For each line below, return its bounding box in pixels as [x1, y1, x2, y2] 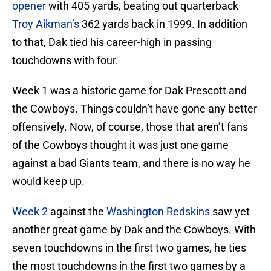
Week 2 [12, 205, 48, 218]
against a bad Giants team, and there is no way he [12, 157, 250, 170]
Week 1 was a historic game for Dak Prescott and [12, 84, 247, 97]
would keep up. [12, 175, 85, 188]
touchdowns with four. [12, 54, 119, 67]
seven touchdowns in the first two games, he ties [12, 241, 246, 255]
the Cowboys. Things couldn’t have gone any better [12, 102, 257, 116]
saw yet [210, 205, 250, 218]
